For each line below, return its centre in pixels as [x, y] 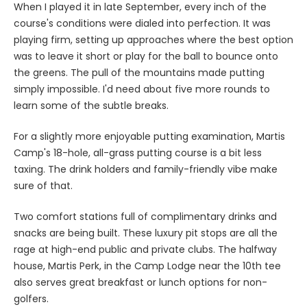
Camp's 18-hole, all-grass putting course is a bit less [138, 152]
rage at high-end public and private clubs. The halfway [145, 249]
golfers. [31, 298]
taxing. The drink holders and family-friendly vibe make [146, 169]
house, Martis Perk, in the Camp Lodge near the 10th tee [147, 266]
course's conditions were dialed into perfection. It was [142, 23]
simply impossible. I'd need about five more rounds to [142, 89]
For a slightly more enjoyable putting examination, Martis [149, 136]
